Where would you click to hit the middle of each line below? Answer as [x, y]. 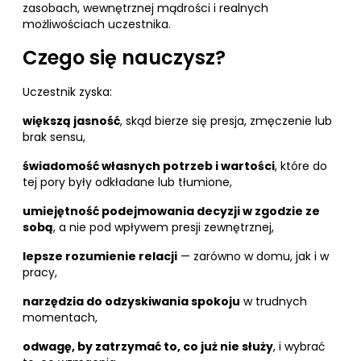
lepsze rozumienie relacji [100, 256]
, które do [301, 166]
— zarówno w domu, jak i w [253, 256]
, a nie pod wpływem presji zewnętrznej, [164, 227]
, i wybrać [299, 346]
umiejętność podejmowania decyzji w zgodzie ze [171, 211]
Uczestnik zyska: [67, 92]
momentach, [60, 317]
